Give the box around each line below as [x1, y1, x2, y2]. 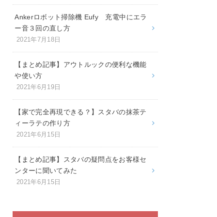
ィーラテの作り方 [15, 119, 70, 127]
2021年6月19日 [16, 83, 61, 91]
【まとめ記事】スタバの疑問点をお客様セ [15, 155, 147, 163]
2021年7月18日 [16, 36, 61, 43]
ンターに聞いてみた [15, 166, 77, 174]
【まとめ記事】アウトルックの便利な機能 [15, 60, 147, 68]
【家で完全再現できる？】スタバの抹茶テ [15, 108, 147, 116]
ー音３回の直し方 [15, 24, 70, 32]
